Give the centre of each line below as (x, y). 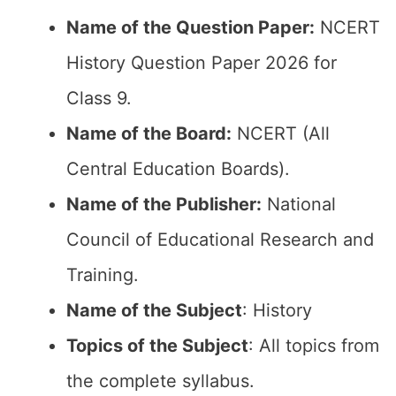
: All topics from (314, 346)
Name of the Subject (154, 310)
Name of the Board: (149, 133)
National (299, 204)
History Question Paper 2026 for (202, 63)
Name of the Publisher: (164, 204)
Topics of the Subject (157, 346)
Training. (103, 275)
